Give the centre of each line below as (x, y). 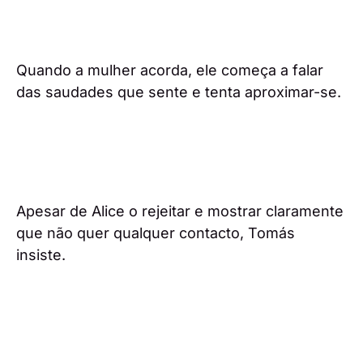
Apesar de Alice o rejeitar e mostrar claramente (180, 211)
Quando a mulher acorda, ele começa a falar (170, 70)
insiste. (41, 255)
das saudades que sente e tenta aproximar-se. (179, 92)
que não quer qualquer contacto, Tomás (156, 233)
